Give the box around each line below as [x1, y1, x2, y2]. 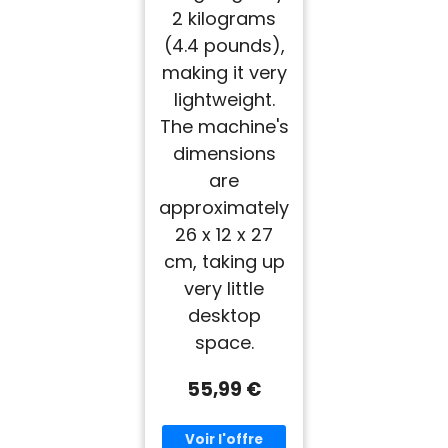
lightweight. [173, 87, 275, 113]
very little [184, 276, 264, 302]
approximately [159, 195, 289, 221]
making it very [161, 60, 287, 86]
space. [194, 330, 254, 356]
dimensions [172, 141, 276, 167]
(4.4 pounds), [163, 33, 285, 59]
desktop [187, 303, 261, 329]
